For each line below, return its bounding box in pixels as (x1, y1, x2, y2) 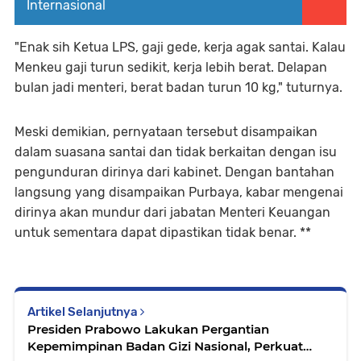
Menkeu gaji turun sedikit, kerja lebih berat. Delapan (15, 60, 327, 75)
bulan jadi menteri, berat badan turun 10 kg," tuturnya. (15, 80, 342, 95)
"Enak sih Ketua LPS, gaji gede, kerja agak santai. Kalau (15, 39, 346, 55)
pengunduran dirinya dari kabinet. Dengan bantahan (15, 164, 334, 180)
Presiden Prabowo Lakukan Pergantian (27, 322, 269, 337)
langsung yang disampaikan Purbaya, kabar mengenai (15, 185, 343, 200)
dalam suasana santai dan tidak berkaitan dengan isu (15, 144, 337, 160)
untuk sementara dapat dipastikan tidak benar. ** (15, 225, 311, 240)
